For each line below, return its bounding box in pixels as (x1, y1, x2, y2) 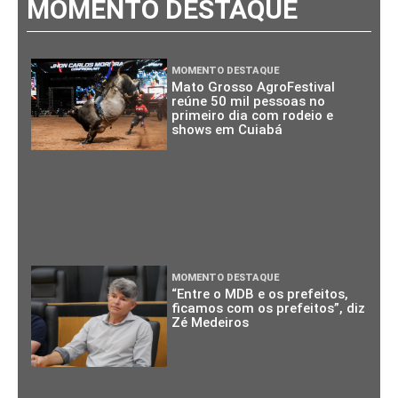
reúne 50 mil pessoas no (171, 93, 326, 110)
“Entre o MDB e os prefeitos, (171, 285, 349, 302)
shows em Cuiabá (171, 122, 283, 139)
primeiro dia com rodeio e (171, 107, 334, 124)
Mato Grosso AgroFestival (171, 79, 336, 96)
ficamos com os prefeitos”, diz (171, 299, 366, 316)
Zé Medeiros (171, 314, 250, 330)
